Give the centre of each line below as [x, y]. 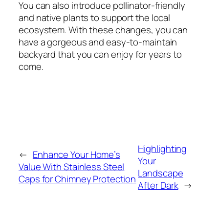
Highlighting [163, 148]
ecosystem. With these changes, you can [103, 30]
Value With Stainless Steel [72, 167]
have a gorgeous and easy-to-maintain [98, 42]
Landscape [161, 173]
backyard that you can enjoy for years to [100, 55]
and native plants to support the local [95, 18]
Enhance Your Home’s [77, 155]
